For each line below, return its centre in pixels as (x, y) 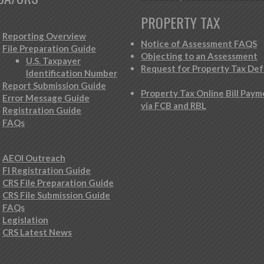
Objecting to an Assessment (199, 56)
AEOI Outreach (34, 158)
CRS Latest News (37, 232)
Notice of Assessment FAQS (199, 44)
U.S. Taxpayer (53, 61)
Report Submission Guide (54, 85)
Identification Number (72, 73)
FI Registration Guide (47, 170)
